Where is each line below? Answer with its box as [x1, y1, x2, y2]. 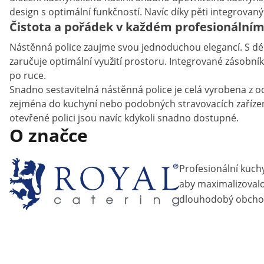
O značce [9, 123, 88, 147]
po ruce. [9, 69, 46, 82]
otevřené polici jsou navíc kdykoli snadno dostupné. [9, 111, 239, 124]
